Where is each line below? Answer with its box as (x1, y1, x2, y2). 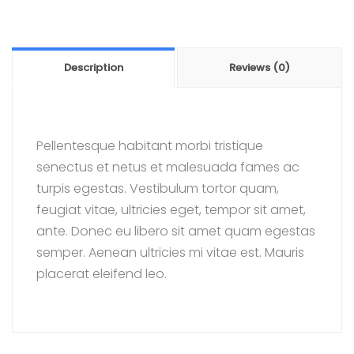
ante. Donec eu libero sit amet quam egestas (36, 222, 315, 240)
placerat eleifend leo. (36, 265, 167, 283)
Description (63, 60, 123, 75)
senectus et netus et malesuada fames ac (36, 158, 299, 176)
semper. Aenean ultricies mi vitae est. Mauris (36, 243, 304, 262)
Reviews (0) (229, 60, 290, 75)
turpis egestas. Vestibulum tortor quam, (36, 179, 279, 198)
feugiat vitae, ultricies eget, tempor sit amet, (36, 201, 306, 219)
